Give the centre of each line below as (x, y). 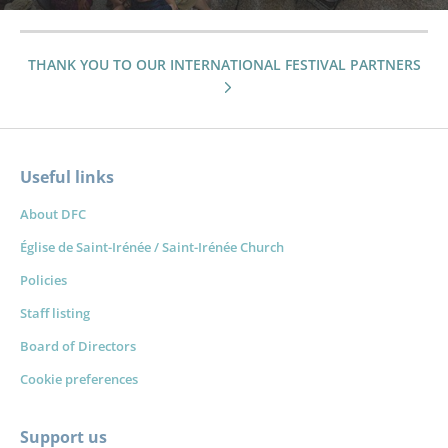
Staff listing (55, 313)
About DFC (53, 214)
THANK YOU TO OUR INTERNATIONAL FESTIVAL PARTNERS (224, 65)
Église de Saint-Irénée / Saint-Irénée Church (152, 247)
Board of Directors (78, 346)
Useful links (67, 177)
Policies (43, 280)
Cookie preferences (79, 379)
